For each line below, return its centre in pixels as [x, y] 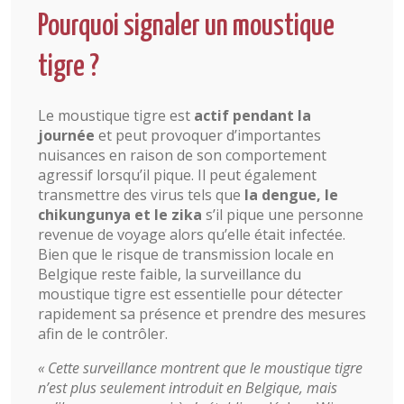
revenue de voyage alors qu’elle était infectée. [192, 234]
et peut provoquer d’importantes [208, 135]
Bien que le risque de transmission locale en [186, 254]
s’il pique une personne [283, 214]
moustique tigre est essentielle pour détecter [190, 294]
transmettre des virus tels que [141, 194]
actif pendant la [252, 115]
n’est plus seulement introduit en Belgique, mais [188, 387]
